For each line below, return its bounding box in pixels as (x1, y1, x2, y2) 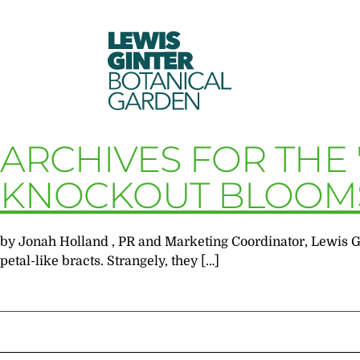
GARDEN (107, 85, 206, 116)
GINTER (107, 45, 200, 76)
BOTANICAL (107, 65, 234, 96)
